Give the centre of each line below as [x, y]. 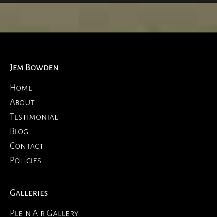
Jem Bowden [34, 68]
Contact [27, 146]
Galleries [29, 193]
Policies [25, 161]
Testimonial [34, 117]
